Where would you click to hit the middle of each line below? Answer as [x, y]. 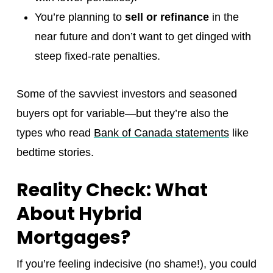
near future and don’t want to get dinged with [143, 36]
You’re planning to [80, 17]
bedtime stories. [55, 152]
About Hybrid [79, 214]
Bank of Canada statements [161, 133]
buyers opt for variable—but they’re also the [122, 113]
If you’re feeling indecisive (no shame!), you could [136, 264]
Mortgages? [73, 237]
